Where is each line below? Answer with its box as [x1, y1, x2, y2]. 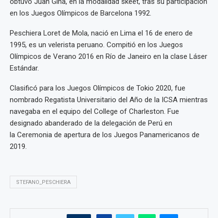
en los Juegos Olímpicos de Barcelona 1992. [10, 9, 153, 18]
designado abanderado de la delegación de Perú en [10, 119, 172, 128]
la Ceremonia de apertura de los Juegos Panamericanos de [10, 130, 200, 140]
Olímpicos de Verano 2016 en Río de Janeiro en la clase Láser [10, 52, 207, 61]
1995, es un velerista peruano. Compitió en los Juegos [10, 40, 183, 50]
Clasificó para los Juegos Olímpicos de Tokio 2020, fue [10, 84, 185, 93]
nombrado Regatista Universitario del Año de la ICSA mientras [10, 95, 208, 105]
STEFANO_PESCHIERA [16, 179, 71, 186]
